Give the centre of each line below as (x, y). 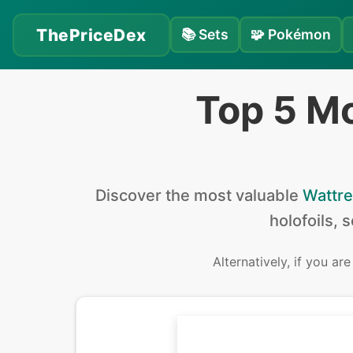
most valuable (246, 195)
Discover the (144, 195)
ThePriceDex (91, 35)
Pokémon (299, 34)
